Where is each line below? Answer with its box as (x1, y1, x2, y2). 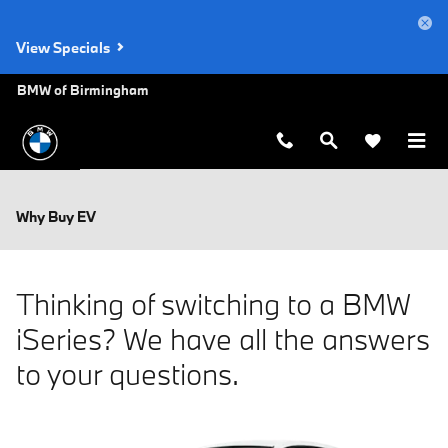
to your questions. (16, 355, 239, 393)
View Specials (16, 38, 113, 57)
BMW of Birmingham (17, 81, 149, 99)
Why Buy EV (16, 207, 96, 226)
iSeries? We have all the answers (16, 320, 430, 358)
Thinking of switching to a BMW (16, 285, 411, 323)
